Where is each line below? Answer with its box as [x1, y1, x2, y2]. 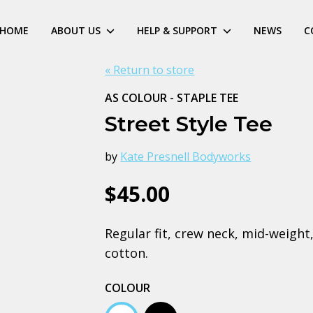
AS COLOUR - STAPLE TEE [105, 90, 239, 105]
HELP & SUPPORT [137, 24, 217, 37]
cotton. [105, 245, 149, 261]
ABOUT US [51, 24, 101, 37]
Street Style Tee [105, 111, 273, 137]
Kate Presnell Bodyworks [120, 149, 252, 164]
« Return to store [105, 62, 195, 78]
